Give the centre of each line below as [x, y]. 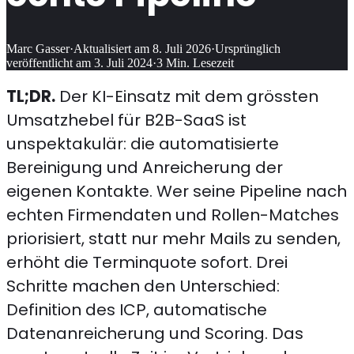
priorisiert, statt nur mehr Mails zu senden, [173, 238]
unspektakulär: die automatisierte [143, 143]
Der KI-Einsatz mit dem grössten [187, 96]
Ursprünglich [248, 49]
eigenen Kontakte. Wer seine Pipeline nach [177, 191]
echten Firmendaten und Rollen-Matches [173, 215]
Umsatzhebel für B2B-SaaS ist [126, 120]
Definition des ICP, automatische [137, 309]
